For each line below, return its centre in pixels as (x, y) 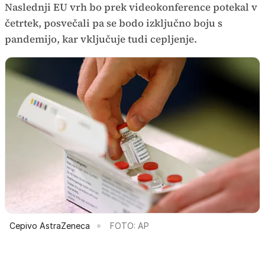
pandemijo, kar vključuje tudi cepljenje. (101, 39)
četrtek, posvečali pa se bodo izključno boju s (114, 23)
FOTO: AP (130, 225)
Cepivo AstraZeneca (50, 225)
